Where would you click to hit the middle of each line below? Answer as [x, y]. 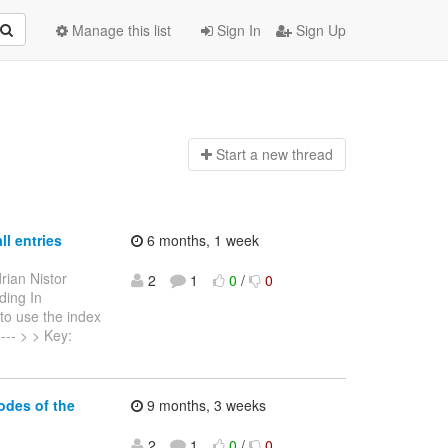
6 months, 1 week [200, 239]
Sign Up [319, 30]
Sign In [237, 30]
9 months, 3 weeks [204, 405]
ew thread [301, 154]
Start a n [242, 154]
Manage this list [119, 30]
